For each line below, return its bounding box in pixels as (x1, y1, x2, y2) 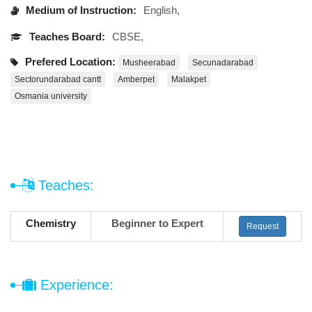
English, (143, 4, 180, 16)
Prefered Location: (22, 56, 116, 68)
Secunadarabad (192, 58, 253, 68)
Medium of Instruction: (23, 4, 136, 16)
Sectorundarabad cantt (15, 75, 101, 85)
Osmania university (15, 91, 87, 102)
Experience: (36, 277, 114, 293)
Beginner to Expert (111, 217, 203, 230)
